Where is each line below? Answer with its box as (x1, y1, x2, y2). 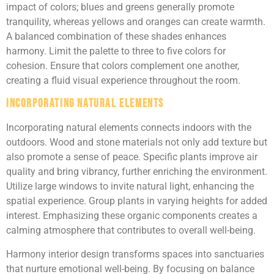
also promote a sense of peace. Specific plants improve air (6, 151, 257, 163)
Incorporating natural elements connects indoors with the (6, 122, 251, 134)
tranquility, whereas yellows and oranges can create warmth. (6, 16, 265, 28)
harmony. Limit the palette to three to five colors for (6, 45, 226, 57)
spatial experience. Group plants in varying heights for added (6, 195, 267, 207)
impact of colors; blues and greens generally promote (6, 1, 234, 13)
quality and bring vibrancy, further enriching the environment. (6, 166, 267, 178)
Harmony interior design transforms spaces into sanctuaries (6, 248, 264, 260)
